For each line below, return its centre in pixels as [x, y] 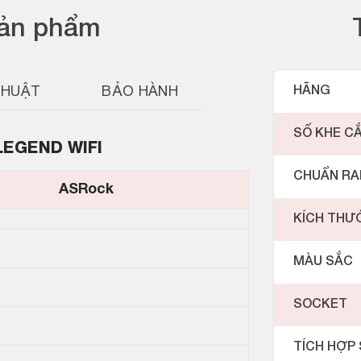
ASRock [86, 190]
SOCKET [320, 305]
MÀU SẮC [323, 262]
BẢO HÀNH [140, 93]
